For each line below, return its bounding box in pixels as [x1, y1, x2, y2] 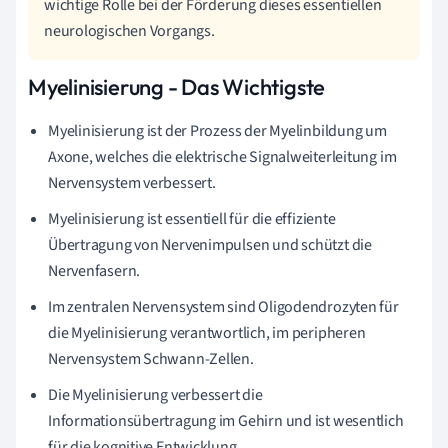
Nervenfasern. [48, 259, 141, 282]
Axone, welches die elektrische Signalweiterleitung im [48, 145, 397, 168]
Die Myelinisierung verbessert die [48, 383, 263, 406]
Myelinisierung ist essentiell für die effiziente [48, 207, 336, 230]
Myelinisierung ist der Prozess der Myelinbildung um [48, 119, 387, 142]
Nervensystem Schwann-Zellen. [48, 347, 254, 370]
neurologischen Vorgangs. [44, 19, 215, 42]
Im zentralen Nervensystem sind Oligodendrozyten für [48, 295, 399, 318]
